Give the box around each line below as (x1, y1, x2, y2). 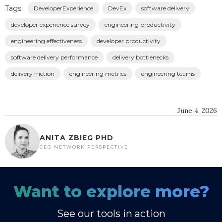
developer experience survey (11, 21, 90, 29)
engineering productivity (105, 21, 175, 29)
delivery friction (11, 70, 55, 78)
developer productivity (97, 37, 161, 45)
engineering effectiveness (11, 37, 82, 45)
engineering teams (141, 70, 195, 78)
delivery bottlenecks (112, 54, 168, 61)
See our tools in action (56, 208, 166, 220)
